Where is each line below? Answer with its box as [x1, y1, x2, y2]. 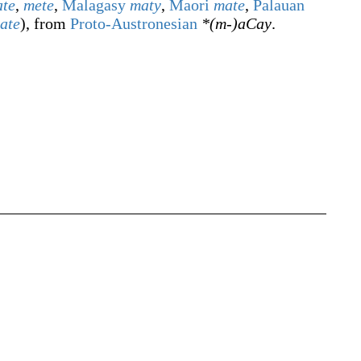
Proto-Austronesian [70, 15, 197, 32]
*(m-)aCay [201, 15, 272, 32]
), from [20, 15, 70, 32]
